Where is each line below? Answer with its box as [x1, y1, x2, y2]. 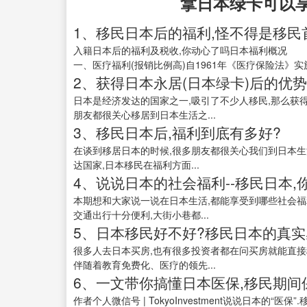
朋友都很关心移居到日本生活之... [73, 108, 216, 122]
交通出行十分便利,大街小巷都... [73, 208, 209, 222]
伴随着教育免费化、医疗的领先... [73, 258, 216, 272]
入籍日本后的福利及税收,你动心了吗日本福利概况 [73, 43, 287, 58]
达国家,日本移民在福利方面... [73, 158, 199, 172]
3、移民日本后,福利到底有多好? [73, 122, 281, 143]
